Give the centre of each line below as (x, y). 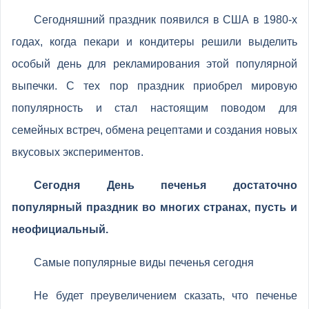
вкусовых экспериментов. (78, 152)
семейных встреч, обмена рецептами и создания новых (154, 130)
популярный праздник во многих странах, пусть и (154, 207)
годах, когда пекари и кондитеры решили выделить (154, 42)
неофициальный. (60, 229)
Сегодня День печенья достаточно (166, 185)
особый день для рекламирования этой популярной (154, 64)
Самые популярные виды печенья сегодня (144, 262)
